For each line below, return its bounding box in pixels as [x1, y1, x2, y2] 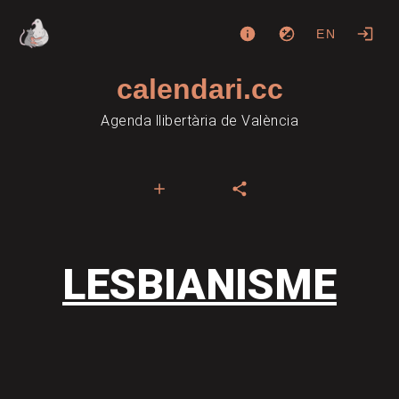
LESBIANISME [62, 259, 337, 310]
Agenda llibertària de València [101, 112, 298, 129]
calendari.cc [116, 73, 283, 105]
